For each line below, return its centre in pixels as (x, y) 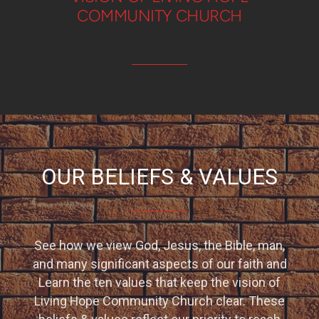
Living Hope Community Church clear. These (159, 301)
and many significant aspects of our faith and (159, 264)
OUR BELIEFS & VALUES (159, 177)
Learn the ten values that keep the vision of (159, 283)
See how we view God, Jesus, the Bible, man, (159, 246)
